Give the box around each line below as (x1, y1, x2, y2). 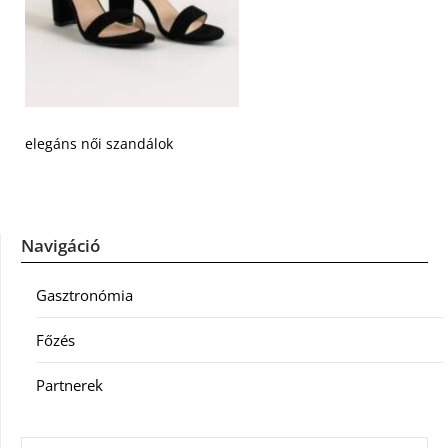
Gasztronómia (36, 285, 133, 305)
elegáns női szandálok (25, 134, 173, 153)
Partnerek (36, 375, 103, 395)
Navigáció (21, 234, 100, 257)
